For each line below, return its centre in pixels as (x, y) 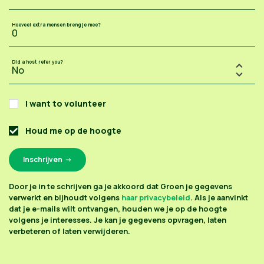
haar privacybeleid (156, 197)
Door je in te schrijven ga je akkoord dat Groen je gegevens (121, 186)
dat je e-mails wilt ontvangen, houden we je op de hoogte (118, 208)
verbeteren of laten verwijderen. (70, 231)
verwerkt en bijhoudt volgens (65, 197)
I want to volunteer (66, 103)
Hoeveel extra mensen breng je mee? (56, 24)
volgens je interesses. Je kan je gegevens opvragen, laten (118, 220)
